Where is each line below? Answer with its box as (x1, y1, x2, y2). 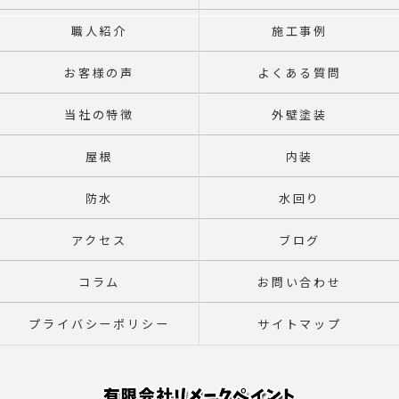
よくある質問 (256, 64, 343, 81)
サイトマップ (256, 315, 343, 332)
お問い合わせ (256, 273, 343, 290)
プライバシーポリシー (28, 315, 171, 332)
